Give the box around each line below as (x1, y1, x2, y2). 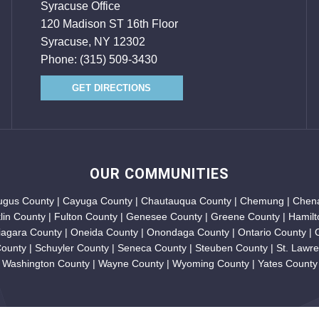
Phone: (40, 53, 80, 66)
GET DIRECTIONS (72, 83, 152, 93)
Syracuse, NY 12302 (40, 36, 145, 48)
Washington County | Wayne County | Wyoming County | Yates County (1, 258, 318, 269)
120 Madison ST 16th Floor (40, 18, 178, 30)
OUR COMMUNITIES (90, 165, 229, 182)
